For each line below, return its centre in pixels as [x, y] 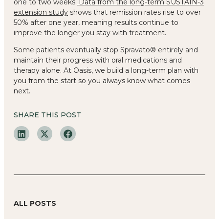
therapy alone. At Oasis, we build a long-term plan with [106, 70]
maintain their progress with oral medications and [98, 60]
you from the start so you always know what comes [102, 80]
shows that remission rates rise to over [134, 12]
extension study [41, 12]
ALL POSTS [35, 204]
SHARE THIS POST [47, 115]
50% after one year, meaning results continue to [96, 22]
